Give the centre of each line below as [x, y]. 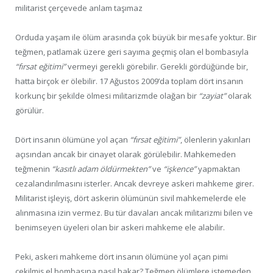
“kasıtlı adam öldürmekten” [101, 169]
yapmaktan [218, 169]
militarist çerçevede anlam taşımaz [79, 8]
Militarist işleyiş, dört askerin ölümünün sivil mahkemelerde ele [131, 198]
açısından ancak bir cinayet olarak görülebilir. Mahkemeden [126, 154]
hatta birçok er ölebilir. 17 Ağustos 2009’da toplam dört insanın [129, 81]
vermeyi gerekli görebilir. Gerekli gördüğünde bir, [157, 67]
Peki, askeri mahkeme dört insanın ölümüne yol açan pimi [122, 257]
